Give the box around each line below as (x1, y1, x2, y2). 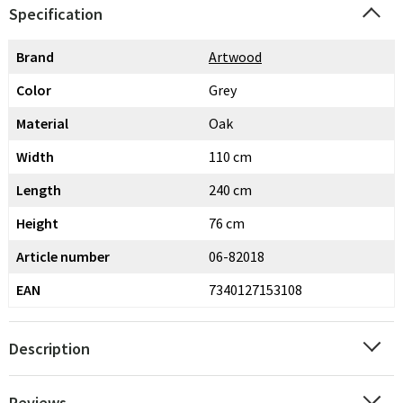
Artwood (209, 48, 262, 66)
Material (16, 114, 68, 132)
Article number (16, 247, 110, 265)
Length (16, 181, 61, 199)
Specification (9, 4, 103, 24)
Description (9, 338, 90, 359)
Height (16, 214, 58, 232)
